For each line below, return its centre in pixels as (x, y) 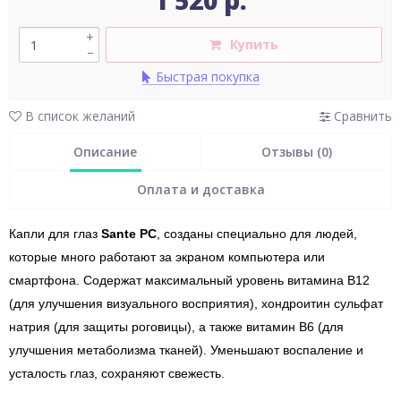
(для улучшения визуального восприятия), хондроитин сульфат (196, 303)
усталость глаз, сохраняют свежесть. (119, 373)
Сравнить (361, 116)
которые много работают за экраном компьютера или (167, 257)
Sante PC (129, 234)
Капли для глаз (55, 234)
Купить (254, 44)
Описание (105, 152)
